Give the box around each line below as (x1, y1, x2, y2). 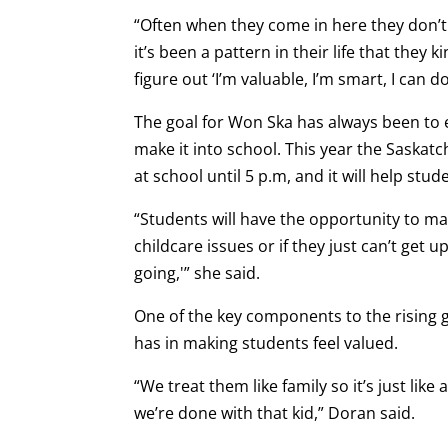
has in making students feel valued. (134, 331, 399, 354)
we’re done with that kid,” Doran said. (134, 401, 416, 424)
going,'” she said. (134, 261, 261, 284)
